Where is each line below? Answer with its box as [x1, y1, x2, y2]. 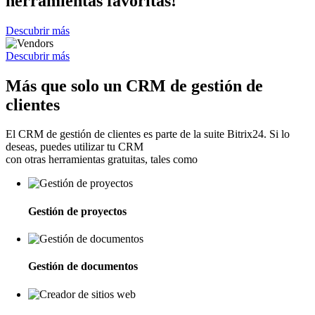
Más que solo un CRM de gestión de [6, 76, 263, 95]
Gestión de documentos [28, 260, 138, 273]
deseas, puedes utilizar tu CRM [6, 141, 143, 153]
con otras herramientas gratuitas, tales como [6, 153, 198, 166]
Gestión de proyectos [28, 205, 127, 217]
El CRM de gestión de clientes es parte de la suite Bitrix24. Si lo [6, 128, 290, 141]
